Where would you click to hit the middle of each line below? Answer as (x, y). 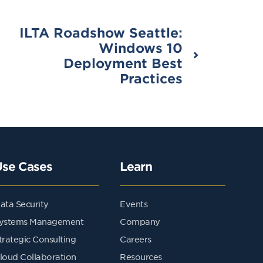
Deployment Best (123, 63)
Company (140, 221)
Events (134, 203)
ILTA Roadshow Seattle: (101, 32)
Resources (141, 256)
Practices (151, 78)
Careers (136, 239)
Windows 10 (141, 47)
